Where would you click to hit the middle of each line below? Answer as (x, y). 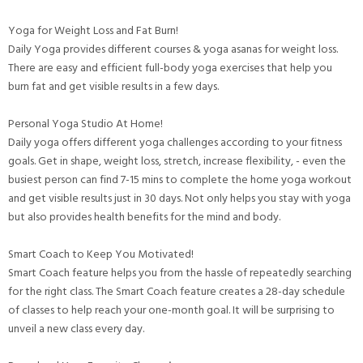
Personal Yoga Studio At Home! (85, 123)
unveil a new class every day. (77, 328)
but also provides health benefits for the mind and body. (144, 216)
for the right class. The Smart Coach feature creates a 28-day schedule (177, 291)
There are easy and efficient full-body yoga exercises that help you (170, 67)
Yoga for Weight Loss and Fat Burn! (93, 30)
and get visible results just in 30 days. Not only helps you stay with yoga (179, 198)
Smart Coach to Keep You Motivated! (101, 254)
